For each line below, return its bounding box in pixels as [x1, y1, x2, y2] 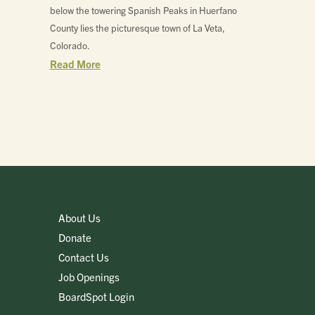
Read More [49, 56, 101, 70]
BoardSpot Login [58, 290, 135, 304]
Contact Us [58, 250, 110, 264]
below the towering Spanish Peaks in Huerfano [49, 4, 237, 16]
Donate [58, 231, 92, 245]
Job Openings [58, 270, 120, 284]
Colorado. [49, 39, 90, 51]
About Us [58, 211, 101, 225]
